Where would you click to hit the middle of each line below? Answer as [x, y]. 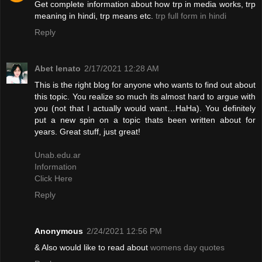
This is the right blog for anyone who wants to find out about [145, 85]
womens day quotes [187, 247]
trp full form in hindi [191, 15]
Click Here [54, 178]
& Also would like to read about [92, 247]
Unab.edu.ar [58, 155]
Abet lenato [58, 68]
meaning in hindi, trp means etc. [95, 15]
